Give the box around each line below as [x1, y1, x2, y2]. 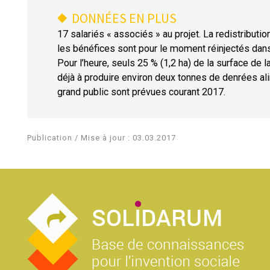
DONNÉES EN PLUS [72, 9, 177, 27]
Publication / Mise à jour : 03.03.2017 [27, 133, 176, 142]
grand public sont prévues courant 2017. [57, 86, 225, 98]
